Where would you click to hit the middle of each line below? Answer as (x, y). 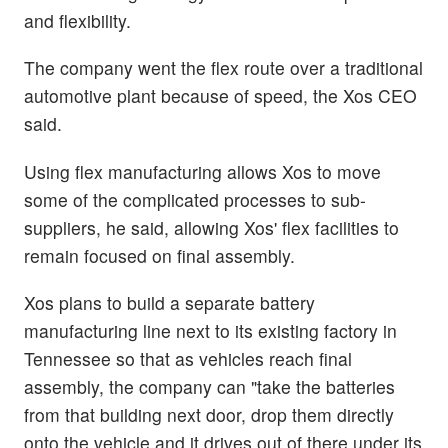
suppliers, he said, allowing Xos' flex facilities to (211, 227)
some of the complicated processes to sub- (195, 199)
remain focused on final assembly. (159, 255)
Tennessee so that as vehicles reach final (188, 358)
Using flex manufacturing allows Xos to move (202, 171)
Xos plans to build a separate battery (169, 302)
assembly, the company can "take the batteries (209, 386)
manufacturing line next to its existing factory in (210, 330)
